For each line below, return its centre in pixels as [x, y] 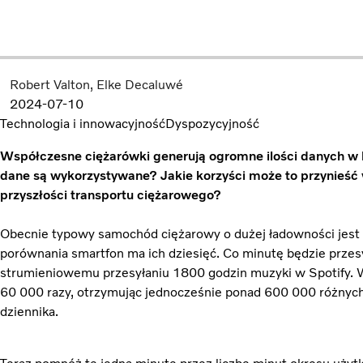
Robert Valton [50, 85]
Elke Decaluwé [140, 85]
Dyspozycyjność [212, 124]
